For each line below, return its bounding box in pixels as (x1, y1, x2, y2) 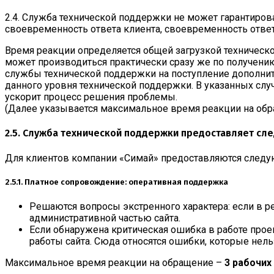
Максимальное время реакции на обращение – (5, 257, 224, 269)
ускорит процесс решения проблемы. (5, 91, 177, 103)
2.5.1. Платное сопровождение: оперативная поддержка (5, 177, 228, 187)
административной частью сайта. (29, 212, 180, 224)
